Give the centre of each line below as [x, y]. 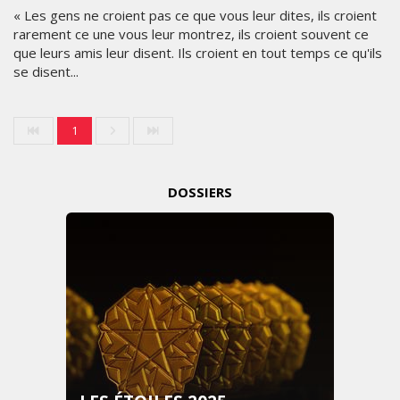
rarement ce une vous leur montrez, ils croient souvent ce [191, 34]
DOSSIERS [200, 192]
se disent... [46, 71]
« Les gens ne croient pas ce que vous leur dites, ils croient [195, 15]
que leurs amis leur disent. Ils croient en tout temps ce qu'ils [198, 53]
